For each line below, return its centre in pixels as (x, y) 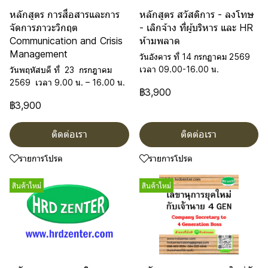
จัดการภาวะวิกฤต (44, 28)
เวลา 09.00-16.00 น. (179, 69)
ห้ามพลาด (159, 41)
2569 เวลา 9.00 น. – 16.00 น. (67, 82)
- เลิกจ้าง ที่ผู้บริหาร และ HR (196, 28)
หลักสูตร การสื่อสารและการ (65, 14)
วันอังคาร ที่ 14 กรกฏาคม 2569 (194, 57)
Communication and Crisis (66, 41)
